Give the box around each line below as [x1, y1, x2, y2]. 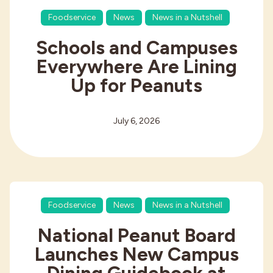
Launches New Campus [34, 243, 239, 266]
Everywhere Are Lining [36, 54, 237, 78]
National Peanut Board [37, 224, 236, 247]
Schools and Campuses [35, 35, 238, 59]
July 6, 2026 [113, 115, 160, 126]
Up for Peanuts [71, 73, 202, 97]
